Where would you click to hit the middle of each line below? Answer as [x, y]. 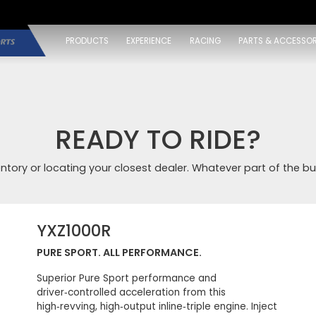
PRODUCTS [87, 41]
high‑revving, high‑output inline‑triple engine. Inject [157, 306]
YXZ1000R [74, 230]
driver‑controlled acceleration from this [132, 292]
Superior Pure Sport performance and [127, 278]
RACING [205, 41]
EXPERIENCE [149, 41]
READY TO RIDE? [158, 139]
